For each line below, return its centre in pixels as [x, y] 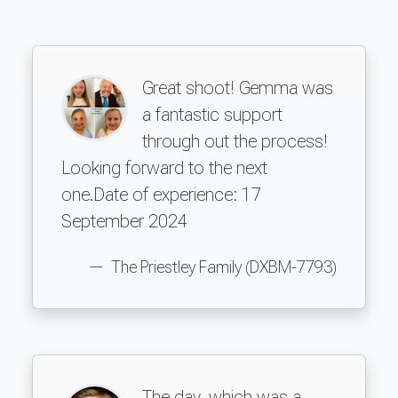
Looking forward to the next [164, 167]
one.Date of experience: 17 [161, 194]
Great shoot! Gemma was [238, 88]
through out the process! [235, 141]
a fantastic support [212, 114]
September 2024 [124, 221]
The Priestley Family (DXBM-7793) [222, 267]
